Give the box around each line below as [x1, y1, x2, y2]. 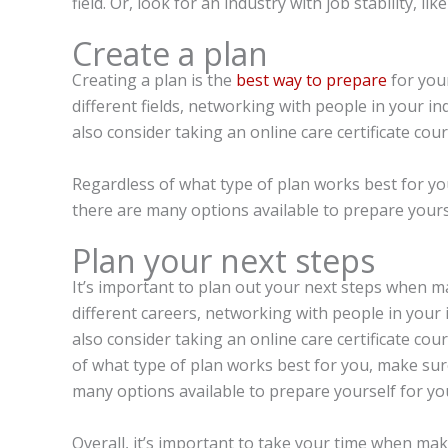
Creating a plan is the [72, 69, 236, 92]
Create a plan [72, 32, 268, 76]
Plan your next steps [72, 239, 375, 283]
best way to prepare [236, 69, 387, 92]
